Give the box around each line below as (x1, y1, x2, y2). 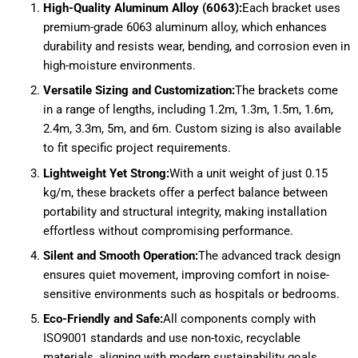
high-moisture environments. (42, 58, 196, 74)
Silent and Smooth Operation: (42, 249, 198, 264)
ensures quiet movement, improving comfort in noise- (42, 268, 329, 283)
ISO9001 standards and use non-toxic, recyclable (42, 331, 300, 346)
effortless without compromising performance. (42, 223, 293, 238)
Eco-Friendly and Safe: (42, 312, 163, 327)
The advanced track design (197, 249, 340, 264)
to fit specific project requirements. (42, 141, 231, 156)
